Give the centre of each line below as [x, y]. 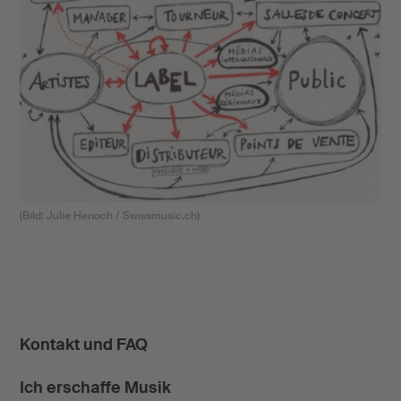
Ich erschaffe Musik [95, 388]
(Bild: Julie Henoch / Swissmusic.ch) [109, 216]
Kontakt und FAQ [83, 345]
